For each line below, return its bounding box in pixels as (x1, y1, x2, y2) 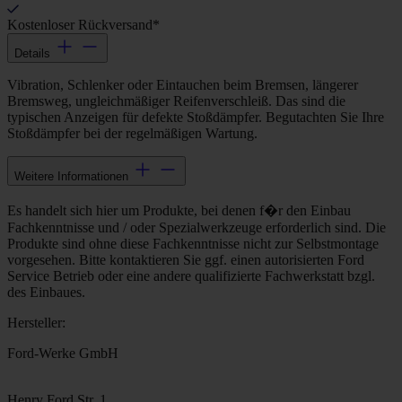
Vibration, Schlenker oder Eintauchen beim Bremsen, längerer (7, 77, 358, 93)
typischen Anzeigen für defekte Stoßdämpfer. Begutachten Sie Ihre (7, 109, 384, 126)
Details (14, 47, 50, 61)
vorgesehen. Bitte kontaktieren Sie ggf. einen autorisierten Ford (7, 252, 364, 268)
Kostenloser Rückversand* (7, 17, 160, 33)
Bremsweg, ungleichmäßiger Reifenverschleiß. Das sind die (7, 93, 345, 109)
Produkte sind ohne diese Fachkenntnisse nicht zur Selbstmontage (7, 236, 379, 252)
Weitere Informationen (14, 170, 128, 184)
